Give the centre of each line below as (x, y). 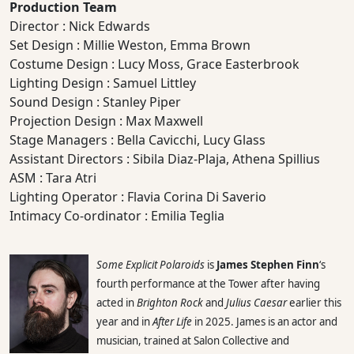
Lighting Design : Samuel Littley (103, 83)
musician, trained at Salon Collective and (193, 340)
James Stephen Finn (268, 264)
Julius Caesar (256, 302)
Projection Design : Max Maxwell (106, 121)
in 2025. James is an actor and (265, 321)
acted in (117, 302)
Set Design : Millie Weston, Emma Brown (130, 45)
